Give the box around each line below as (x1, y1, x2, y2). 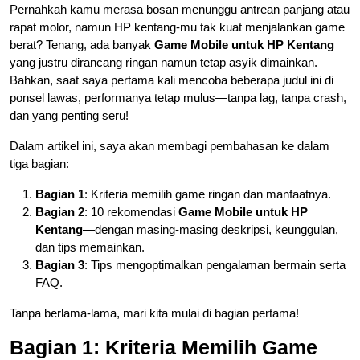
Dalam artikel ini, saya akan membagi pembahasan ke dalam (10, 138, 329, 153)
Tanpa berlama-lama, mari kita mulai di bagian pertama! (10, 305, 299, 320)
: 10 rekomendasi (84, 204, 178, 219)
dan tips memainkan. (35, 239, 145, 254)
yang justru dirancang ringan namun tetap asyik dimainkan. (10, 55, 317, 69)
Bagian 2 (35, 204, 84, 219)
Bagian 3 (35, 257, 84, 272)
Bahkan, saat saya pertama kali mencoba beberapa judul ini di (10, 72, 333, 87)
